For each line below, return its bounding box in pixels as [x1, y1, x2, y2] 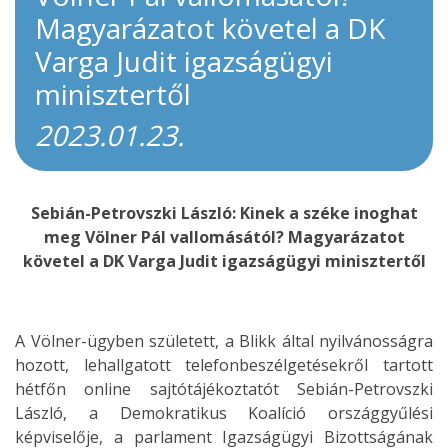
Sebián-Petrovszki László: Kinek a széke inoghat [30, 202, 418, 224]
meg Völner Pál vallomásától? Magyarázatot [43, 226, 405, 248]
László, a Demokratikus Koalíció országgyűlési [15, 402, 433, 424]
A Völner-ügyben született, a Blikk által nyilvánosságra [15, 330, 433, 352]
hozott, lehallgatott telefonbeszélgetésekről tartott [15, 354, 433, 376]
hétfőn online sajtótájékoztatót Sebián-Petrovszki [15, 378, 433, 400]
